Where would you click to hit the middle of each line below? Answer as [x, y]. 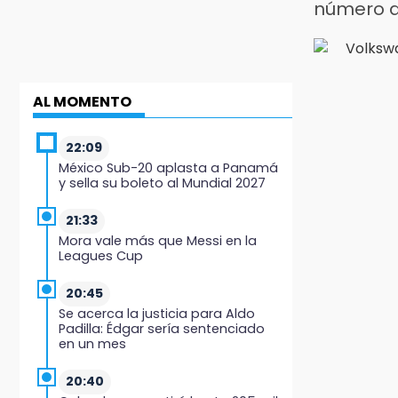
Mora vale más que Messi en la [158, 240]
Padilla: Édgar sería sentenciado [162, 328]
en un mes [92, 343]
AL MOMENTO [82, 101]
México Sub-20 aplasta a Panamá [168, 167]
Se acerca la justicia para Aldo [157, 313]
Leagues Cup [101, 255]
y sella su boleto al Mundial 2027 [162, 183]
